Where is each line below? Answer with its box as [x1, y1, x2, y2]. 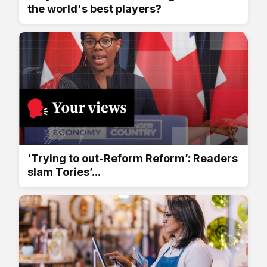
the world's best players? [27, 2, 162, 15]
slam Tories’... [27, 165, 101, 178]
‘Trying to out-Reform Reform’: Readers [27, 151, 238, 164]
